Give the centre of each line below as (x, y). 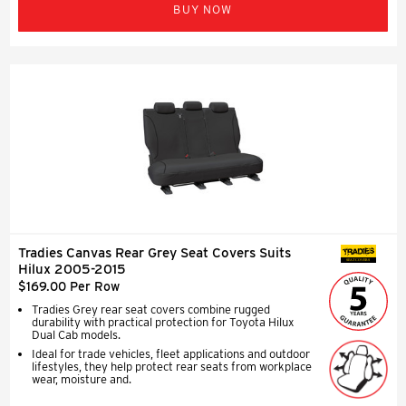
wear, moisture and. (82, 379)
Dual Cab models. (76, 334)
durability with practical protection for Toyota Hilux (163, 322)
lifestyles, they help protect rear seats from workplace (172, 366)
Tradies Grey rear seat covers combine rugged (151, 309)
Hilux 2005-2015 (72, 269)
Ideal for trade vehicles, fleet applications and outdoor (171, 353)
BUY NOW (203, 9)
